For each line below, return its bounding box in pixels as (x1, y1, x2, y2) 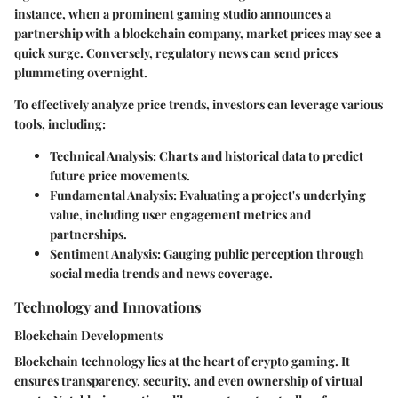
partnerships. (50, 226, 127, 243)
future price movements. (50, 167, 190, 185)
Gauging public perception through (161, 245, 364, 263)
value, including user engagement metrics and (50, 206, 311, 224)
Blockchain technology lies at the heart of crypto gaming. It (14, 352, 350, 370)
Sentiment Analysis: (50, 245, 161, 263)
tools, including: (14, 115, 106, 133)
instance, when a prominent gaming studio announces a (14, 5, 331, 23)
